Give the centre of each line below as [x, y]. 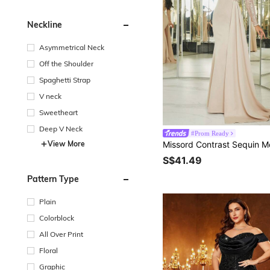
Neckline [45, 24]
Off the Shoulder [66, 63]
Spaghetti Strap [65, 80]
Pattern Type [53, 179]
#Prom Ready [210, 133]
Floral [49, 250]
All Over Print [61, 234]
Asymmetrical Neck [72, 47]
